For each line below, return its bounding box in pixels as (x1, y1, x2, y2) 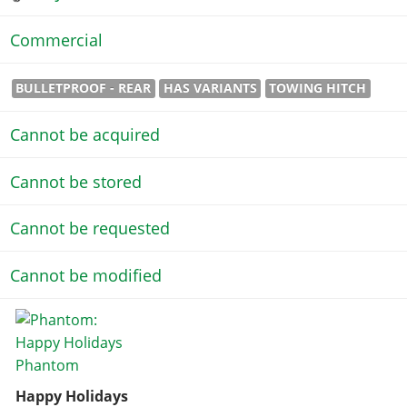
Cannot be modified (9, 263, 162, 286)
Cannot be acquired (9, 124, 160, 146)
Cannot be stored (9, 170, 142, 193)
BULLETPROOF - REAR (15, 80, 152, 97)
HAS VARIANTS (163, 80, 257, 97)
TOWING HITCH (269, 80, 367, 97)
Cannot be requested (9, 217, 170, 240)
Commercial (9, 28, 103, 51)
